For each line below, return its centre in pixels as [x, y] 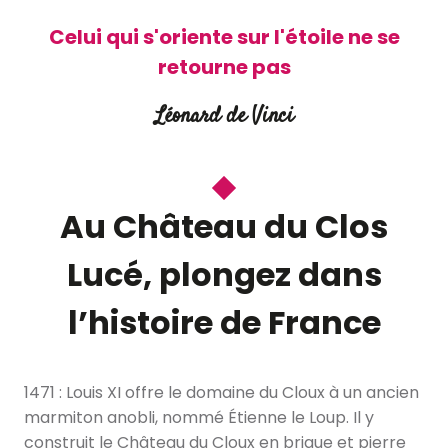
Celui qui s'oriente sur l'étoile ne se [224, 36]
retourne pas [224, 66]
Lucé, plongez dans [224, 274]
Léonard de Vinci [224, 115]
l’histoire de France [224, 322]
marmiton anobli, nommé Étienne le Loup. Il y [199, 417]
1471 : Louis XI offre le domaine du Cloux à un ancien [221, 392]
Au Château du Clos [224, 226]
